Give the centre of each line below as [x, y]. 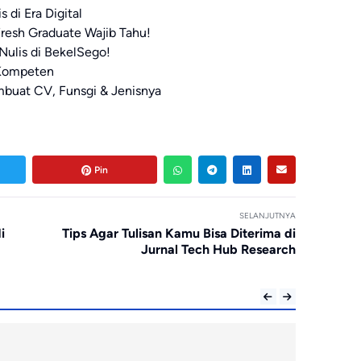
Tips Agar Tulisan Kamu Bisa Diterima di [178, 234]
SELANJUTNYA [267, 216]
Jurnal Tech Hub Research [218, 250]
